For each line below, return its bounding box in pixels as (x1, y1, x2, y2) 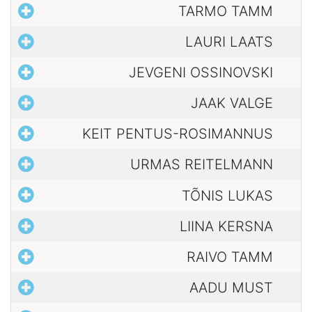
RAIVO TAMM (187, 248, 273, 265)
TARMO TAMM (178, 2, 273, 19)
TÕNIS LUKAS (182, 187, 273, 204)
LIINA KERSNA (180, 217, 273, 235)
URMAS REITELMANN (130, 156, 273, 173)
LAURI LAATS (185, 33, 273, 50)
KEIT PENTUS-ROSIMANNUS (82, 125, 273, 143)
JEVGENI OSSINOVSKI (129, 63, 273, 81)
